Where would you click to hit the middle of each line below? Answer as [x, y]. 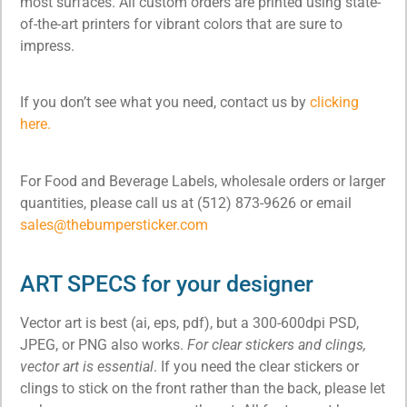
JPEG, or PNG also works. [104, 344]
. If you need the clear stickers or [256, 366]
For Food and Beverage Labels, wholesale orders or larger [203, 181]
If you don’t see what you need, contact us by [165, 103]
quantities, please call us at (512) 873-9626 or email [186, 203]
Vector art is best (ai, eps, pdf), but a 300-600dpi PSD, [189, 323]
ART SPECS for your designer [167, 283]
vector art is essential [87, 366]
